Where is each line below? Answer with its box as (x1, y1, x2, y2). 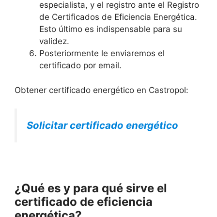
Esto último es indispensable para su (39, 24, 182, 34)
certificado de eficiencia (15, 195, 153, 209)
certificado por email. (39, 61, 122, 71)
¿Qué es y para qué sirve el (15, 181, 167, 196)
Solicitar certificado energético (27, 119, 178, 132)
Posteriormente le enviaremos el (39, 48, 165, 59)
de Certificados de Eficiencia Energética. (39, 12, 197, 22)
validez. (39, 36, 69, 46)
